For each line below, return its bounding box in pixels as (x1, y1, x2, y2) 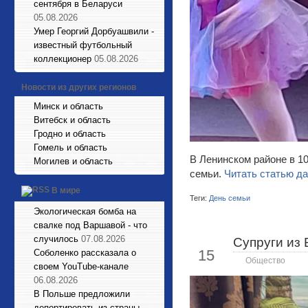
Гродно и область (34, 129, 106, 139)
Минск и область (34, 101, 103, 111)
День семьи (209, 194, 250, 202)
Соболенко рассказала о (34, 247, 136, 258)
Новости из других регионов (21, 82, 136, 92)
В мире (52, 186, 80, 196)
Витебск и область (34, 115, 111, 125)
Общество (245, 256, 285, 265)
